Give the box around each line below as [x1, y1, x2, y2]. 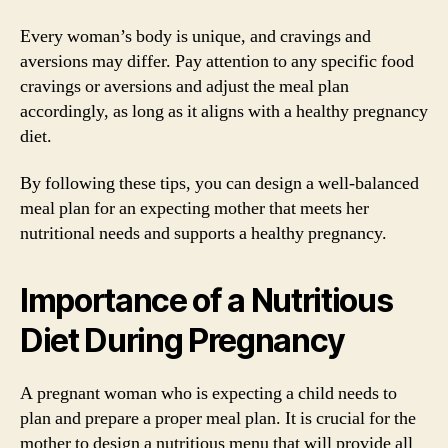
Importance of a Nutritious [20, 281, 393, 320]
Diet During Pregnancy [20, 321, 346, 360]
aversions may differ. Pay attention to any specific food [20, 49, 414, 73]
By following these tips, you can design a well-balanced [20, 172, 419, 195]
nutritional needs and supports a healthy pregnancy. [20, 222, 387, 245]
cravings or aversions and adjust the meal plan [20, 74, 349, 98]
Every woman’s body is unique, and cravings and [20, 24, 371, 48]
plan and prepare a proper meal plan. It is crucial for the [20, 407, 416, 430]
